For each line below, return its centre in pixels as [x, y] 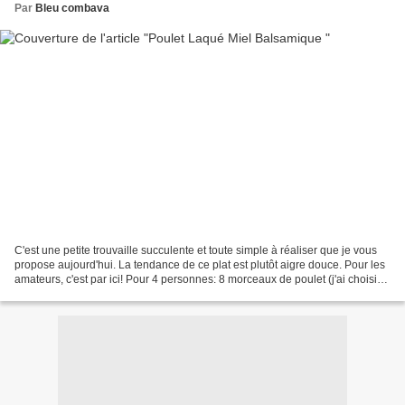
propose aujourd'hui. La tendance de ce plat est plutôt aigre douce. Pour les [200, 264]
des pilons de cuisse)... [71, 293]
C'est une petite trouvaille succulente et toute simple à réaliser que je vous [196, 250]
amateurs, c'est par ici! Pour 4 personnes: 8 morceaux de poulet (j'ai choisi [196, 279]
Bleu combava [72, 9]
